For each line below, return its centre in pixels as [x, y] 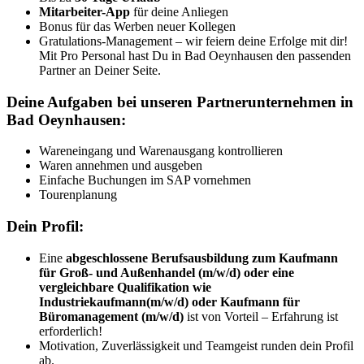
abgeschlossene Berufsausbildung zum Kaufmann [202, 258]
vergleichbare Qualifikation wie [125, 287]
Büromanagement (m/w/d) [111, 316]
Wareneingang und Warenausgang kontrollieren [161, 151]
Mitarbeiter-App [84, 11]
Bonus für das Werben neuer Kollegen [137, 26]
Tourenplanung [78, 195]
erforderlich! [71, 331]
